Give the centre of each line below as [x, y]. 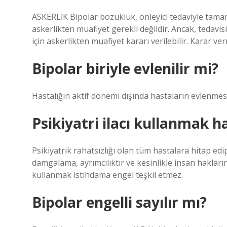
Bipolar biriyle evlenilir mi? [125, 68]
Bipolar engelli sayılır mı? [119, 202]
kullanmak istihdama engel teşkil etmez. [107, 175]
